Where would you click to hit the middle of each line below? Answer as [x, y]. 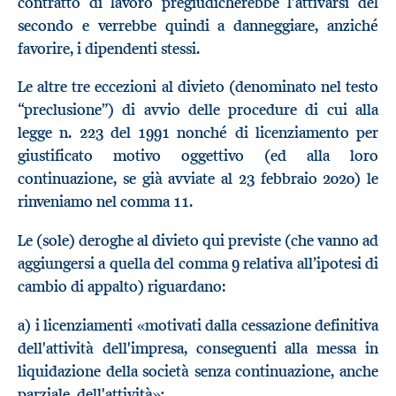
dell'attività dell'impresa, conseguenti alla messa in [198, 348]
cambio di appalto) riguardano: [122, 287]
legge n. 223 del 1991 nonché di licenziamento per [198, 133]
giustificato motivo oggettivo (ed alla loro [198, 156]
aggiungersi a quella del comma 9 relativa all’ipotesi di [198, 264]
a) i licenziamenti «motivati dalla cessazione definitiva [198, 325]
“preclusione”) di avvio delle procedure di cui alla [198, 110]
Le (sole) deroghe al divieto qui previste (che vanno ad [198, 241]
